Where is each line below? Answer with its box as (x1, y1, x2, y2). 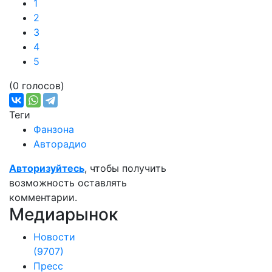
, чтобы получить (84, 162, 166, 174)
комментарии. (9, 191, 77, 203)
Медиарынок (9, 204, 118, 225)
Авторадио (33, 138, 87, 150)
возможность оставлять (9, 177, 127, 189)
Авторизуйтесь (9, 162, 84, 174)
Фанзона (33, 123, 74, 135)
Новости (33, 231, 75, 243)
